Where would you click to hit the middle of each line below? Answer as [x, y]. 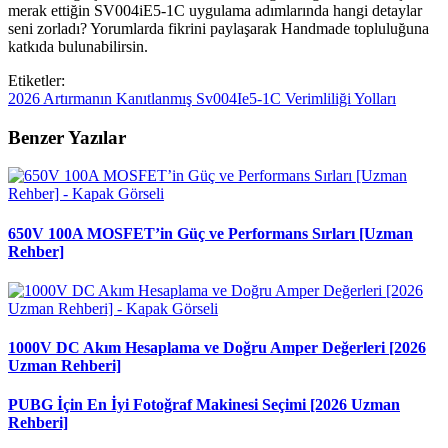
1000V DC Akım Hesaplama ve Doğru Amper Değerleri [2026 [217, 348]
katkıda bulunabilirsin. [78, 46]
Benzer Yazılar [67, 137]
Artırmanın [79, 98]
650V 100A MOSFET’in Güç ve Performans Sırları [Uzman [210, 233]
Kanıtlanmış [156, 98]
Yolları [375, 98]
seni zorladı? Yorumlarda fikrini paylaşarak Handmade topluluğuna [218, 28]
